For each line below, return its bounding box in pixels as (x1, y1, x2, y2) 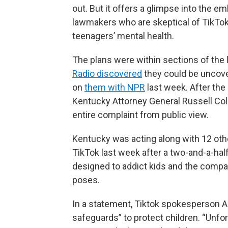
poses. (72, 175, 100, 185)
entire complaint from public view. (72, 109, 209, 120)
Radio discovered (72, 68, 142, 79)
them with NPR (84, 82, 145, 93)
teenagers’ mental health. (72, 31, 174, 41)
